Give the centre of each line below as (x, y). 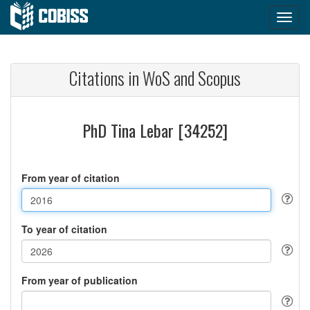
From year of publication (80, 280)
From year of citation (71, 178)
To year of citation (64, 229)
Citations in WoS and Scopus (155, 78)
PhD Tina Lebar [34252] (155, 130)
